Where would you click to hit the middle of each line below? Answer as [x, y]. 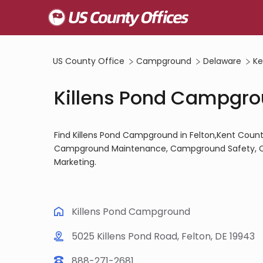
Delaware [222, 61]
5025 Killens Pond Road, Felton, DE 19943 [163, 236]
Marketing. [75, 162]
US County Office [89, 61]
